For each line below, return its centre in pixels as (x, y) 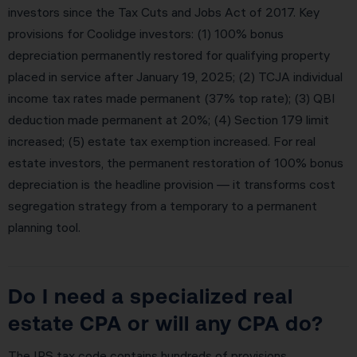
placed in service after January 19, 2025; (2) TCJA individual (175, 77)
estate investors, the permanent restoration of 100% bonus (176, 163)
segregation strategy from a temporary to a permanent (163, 206)
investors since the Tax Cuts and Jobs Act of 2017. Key (164, 12)
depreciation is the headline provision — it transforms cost (172, 184)
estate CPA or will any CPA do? (166, 323)
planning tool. (44, 228)
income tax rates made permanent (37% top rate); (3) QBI (172, 98)
